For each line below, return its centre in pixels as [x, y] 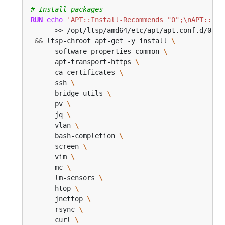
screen [57, 146]
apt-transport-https [83, 62]
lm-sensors [65, 178]
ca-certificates [75, 73]
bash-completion [75, 136]
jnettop [59, 199]
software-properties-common [97, 51]
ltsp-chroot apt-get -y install [107, 41]
